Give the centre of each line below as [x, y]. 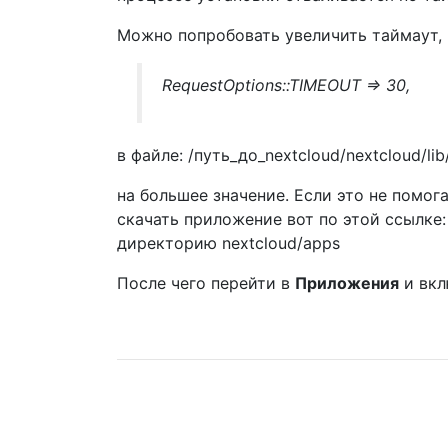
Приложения [347, 283]
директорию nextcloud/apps [228, 243]
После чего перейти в [206, 283]
